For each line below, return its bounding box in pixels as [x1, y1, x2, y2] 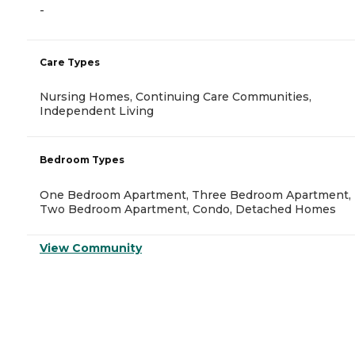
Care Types [40, 56, 100, 69]
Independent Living [40, 104, 154, 119]
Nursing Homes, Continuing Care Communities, [40, 90, 311, 105]
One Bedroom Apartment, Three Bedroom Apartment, [40, 188, 351, 203]
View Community [40, 241, 142, 256]
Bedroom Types [40, 154, 124, 166]
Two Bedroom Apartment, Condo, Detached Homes [40, 202, 336, 217]
